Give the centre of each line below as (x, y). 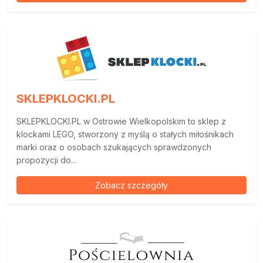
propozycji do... (46, 160)
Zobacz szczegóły (131, 185)
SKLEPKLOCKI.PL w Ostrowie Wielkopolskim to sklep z (121, 121)
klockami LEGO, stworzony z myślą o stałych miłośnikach (125, 134)
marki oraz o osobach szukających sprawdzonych (114, 147)
